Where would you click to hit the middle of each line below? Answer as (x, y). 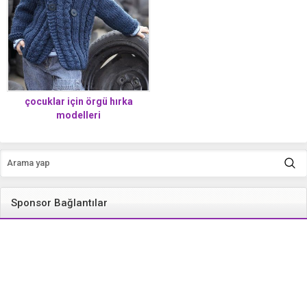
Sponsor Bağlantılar (59, 202)
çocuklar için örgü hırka (78, 101)
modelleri (78, 115)
